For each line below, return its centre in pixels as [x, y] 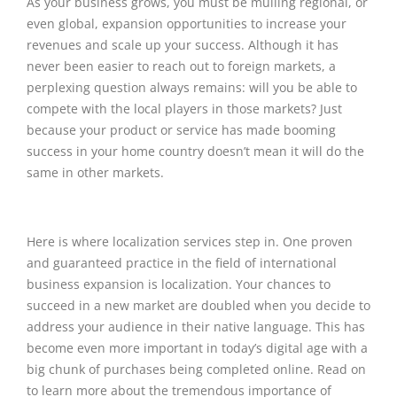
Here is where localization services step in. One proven [190, 241]
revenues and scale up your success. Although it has [183, 44]
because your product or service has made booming [181, 129]
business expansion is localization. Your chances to [179, 284]
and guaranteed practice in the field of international [182, 262]
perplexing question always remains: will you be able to [192, 87]
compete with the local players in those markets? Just [184, 108]
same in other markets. [97, 172]
